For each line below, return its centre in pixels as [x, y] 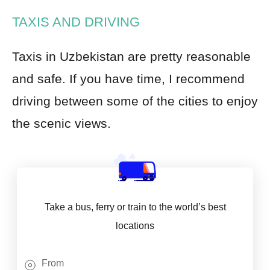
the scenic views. [61, 123]
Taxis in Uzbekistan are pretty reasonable [131, 56]
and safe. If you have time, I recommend [128, 78]
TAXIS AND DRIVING [76, 22]
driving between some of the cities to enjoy [135, 101]
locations [135, 225]
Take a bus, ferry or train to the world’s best [135, 207]
